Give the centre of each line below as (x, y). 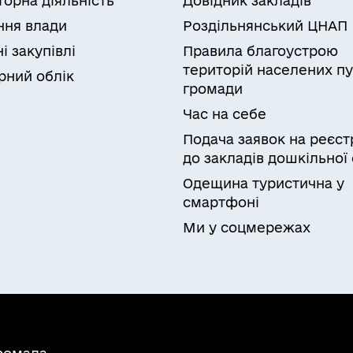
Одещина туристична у (264, 183)
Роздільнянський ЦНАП (265, 26)
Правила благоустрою (260, 51)
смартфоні (221, 202)
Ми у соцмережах (247, 227)
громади (213, 89)
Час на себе (225, 114)
